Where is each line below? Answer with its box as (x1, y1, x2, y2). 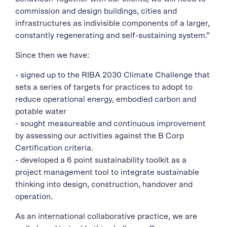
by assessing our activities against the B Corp (15, 132, 184, 140)
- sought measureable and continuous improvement (15, 120, 206, 128)
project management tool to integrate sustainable (15, 168, 199, 176)
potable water (15, 107, 66, 116)
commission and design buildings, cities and (15, 7, 177, 15)
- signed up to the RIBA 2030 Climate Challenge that (15, 71, 210, 79)
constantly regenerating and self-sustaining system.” (15, 31, 210, 40)
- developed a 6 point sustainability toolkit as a (15, 156, 186, 164)
